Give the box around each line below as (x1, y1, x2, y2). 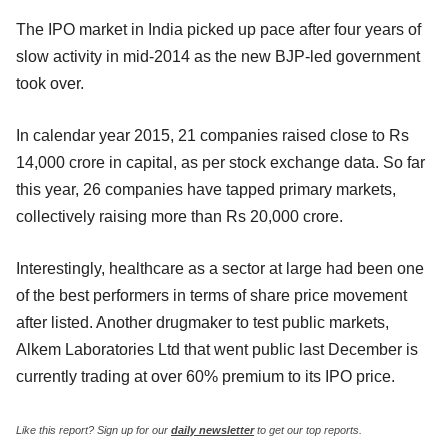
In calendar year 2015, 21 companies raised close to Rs (16, 126, 409, 144)
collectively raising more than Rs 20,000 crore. (16, 207, 343, 225)
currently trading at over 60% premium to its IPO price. (16, 367, 395, 385)
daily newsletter (171, 423, 254, 436)
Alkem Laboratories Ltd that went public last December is (16, 340, 418, 358)
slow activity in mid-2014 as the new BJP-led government (16, 47, 420, 65)
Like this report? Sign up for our (16, 423, 171, 436)
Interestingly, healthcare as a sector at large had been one (16, 259, 424, 277)
